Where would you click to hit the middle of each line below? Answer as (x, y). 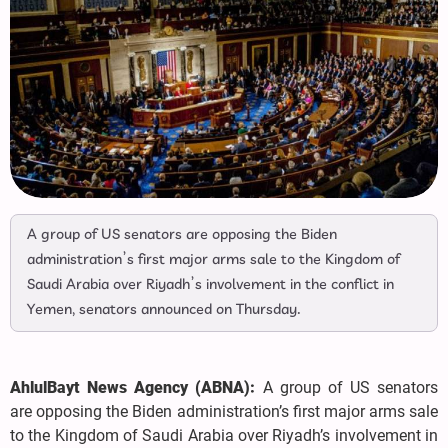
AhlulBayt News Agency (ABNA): (133, 387)
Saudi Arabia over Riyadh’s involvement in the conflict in (210, 284)
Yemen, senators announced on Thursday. (164, 309)
